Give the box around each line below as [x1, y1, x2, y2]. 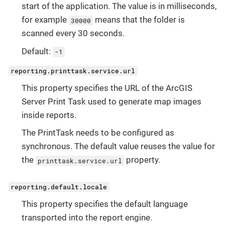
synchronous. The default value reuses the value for [21, 141, 215, 152]
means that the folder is [93, 15, 185, 25]
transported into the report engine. [21, 212, 152, 223]
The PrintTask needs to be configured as [21, 128, 174, 138]
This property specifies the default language [21, 199, 188, 209]
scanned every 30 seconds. [21, 28, 125, 39]
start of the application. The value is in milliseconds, [21, 1, 216, 12]
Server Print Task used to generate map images [21, 96, 201, 106]
